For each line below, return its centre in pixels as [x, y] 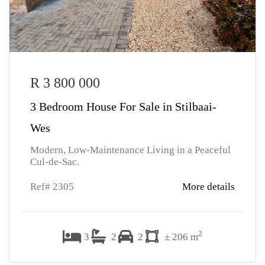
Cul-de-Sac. [55, 162]
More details [209, 187]
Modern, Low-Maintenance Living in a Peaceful [130, 150]
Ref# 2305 [52, 187]
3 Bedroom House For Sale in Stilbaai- [123, 106]
